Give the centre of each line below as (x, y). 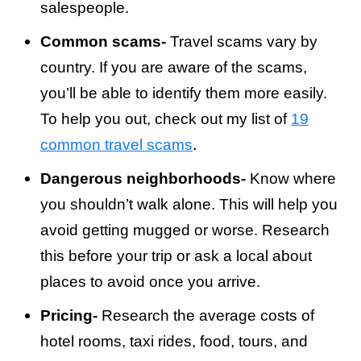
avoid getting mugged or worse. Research (185, 230)
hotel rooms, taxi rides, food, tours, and (174, 341)
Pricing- (69, 315)
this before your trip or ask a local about (176, 256)
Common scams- (103, 41)
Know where (291, 178)
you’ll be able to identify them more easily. (184, 93)
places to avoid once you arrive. (150, 282)
